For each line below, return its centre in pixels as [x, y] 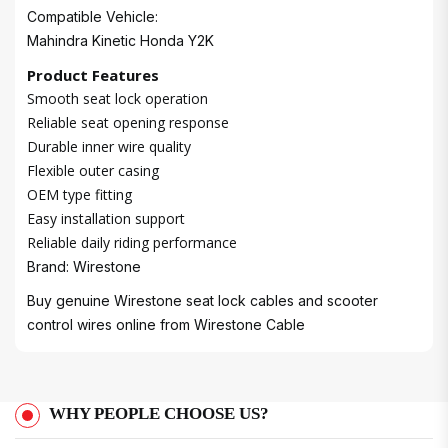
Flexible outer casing [93, 170]
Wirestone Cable [249, 324]
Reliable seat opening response [128, 122]
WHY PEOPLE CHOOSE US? [159, 413]
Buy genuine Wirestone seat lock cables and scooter [202, 300]
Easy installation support [106, 218]
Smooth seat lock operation [117, 98]
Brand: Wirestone [84, 266]
